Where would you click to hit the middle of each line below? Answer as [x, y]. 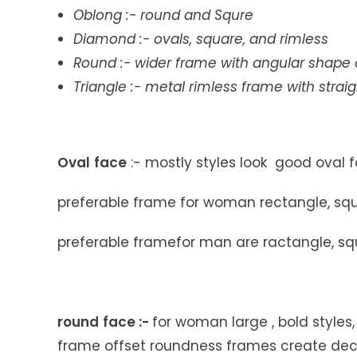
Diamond [106, 39]
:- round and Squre [190, 16]
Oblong [100, 16]
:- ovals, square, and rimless [234, 39]
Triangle [102, 87]
